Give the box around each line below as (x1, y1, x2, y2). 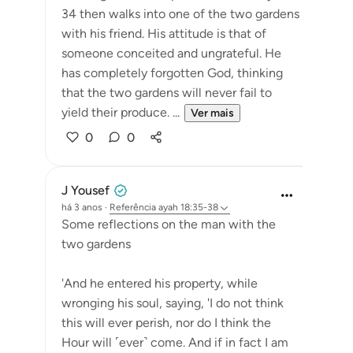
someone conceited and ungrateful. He (61, 46, 281, 61)
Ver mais (191, 106, 234, 120)
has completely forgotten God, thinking (61, 65, 283, 80)
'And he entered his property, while (61, 276, 258, 291)
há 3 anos (61, 202, 102, 213)
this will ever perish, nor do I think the (61, 315, 271, 330)
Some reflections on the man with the (61, 217, 276, 232)
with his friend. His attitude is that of (61, 26, 266, 41)
